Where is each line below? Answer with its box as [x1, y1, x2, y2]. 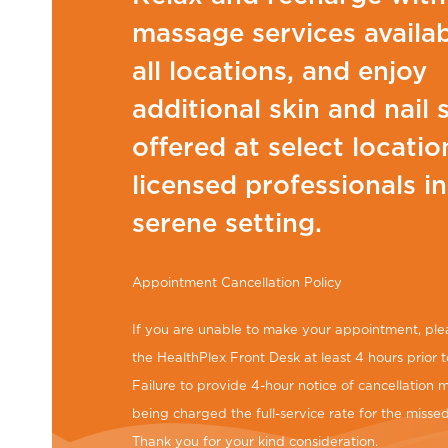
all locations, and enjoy [132, 53, 427, 89]
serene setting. [132, 205, 322, 241]
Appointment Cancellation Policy [132, 272, 342, 291]
